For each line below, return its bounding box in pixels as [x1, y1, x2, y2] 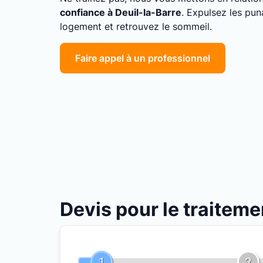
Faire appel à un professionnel [75, 52, 210, 64]
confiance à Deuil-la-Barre [60, 6, 181, 18]
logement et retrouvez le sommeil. [60, 20, 212, 32]
